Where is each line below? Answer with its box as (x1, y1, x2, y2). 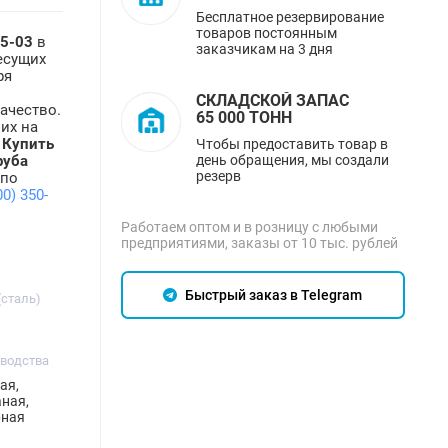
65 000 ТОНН (195, 108, 292, 128)
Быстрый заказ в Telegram (182, 287, 363, 304)
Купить (2, 135, 55, 154)
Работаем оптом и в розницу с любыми (120, 219, 378, 236)
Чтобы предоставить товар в (195, 136, 388, 153)
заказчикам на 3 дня (195, 41, 333, 58)
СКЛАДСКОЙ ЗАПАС (195, 91, 349, 111)
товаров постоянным (195, 25, 337, 42)
